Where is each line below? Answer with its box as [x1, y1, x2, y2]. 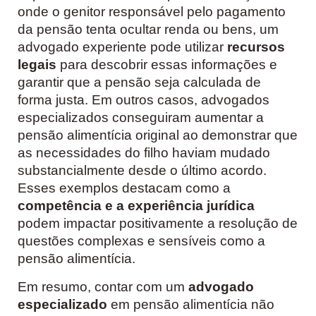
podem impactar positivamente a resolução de [18, 216, 298, 231]
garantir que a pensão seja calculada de [18, 75, 261, 90]
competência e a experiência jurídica [18, 198, 255, 214]
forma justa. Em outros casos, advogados [18, 92, 269, 108]
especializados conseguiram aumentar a [18, 110, 264, 126]
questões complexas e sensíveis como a [18, 233, 265, 249]
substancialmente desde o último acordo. [18, 163, 267, 178]
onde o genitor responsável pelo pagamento [18, 4, 286, 20]
